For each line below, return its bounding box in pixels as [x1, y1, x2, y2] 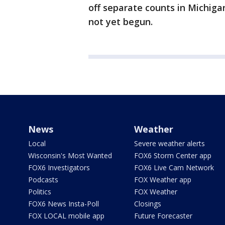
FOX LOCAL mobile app [28, 211, 104, 221]
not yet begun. [88, 16, 153, 28]
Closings [134, 199, 161, 209]
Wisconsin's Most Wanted [28, 151, 112, 161]
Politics [28, 187, 51, 197]
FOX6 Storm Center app [134, 151, 211, 161]
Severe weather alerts [134, 139, 205, 149]
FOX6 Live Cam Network [134, 163, 214, 173]
